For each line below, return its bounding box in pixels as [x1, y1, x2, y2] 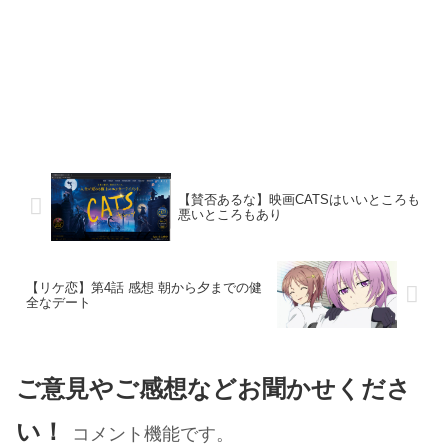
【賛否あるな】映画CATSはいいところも [177, 191, 420, 207]
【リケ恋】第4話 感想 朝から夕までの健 [26, 279, 262, 295]
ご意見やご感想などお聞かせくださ [16, 375, 411, 403]
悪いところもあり [177, 206, 282, 222]
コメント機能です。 [72, 421, 234, 446]
